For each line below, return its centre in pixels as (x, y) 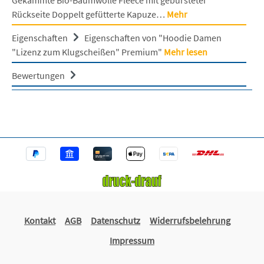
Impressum (132, 240)
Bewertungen (39, 75)
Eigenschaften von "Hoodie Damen (153, 37)
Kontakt (40, 220)
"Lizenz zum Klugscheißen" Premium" (88, 52)
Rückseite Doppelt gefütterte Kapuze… (89, 14)
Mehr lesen (186, 52)
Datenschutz (115, 220)
